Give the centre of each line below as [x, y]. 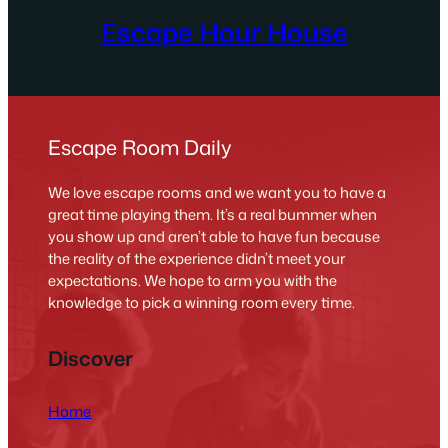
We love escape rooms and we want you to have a [217, 193]
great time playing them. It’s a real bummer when [213, 215]
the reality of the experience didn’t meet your [197, 259]
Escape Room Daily [140, 147]
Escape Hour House [224, 31]
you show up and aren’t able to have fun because [214, 237]
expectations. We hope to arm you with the [193, 281]
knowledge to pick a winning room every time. [202, 303]
